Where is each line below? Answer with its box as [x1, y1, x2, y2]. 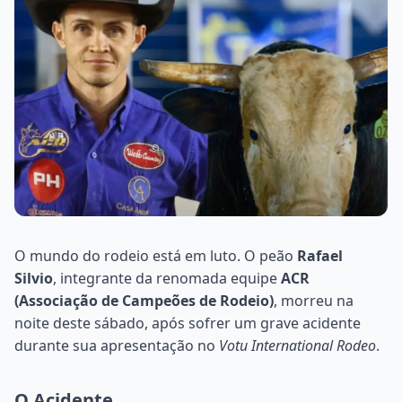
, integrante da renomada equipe [53, 267, 281, 288]
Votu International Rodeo [219, 335, 376, 355]
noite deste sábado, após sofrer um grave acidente [14, 312, 361, 333]
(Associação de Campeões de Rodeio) [14, 290, 274, 310]
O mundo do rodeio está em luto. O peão [14, 245, 297, 266]
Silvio [14, 267, 53, 288]
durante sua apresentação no [14, 335, 219, 355]
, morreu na [274, 290, 354, 310]
